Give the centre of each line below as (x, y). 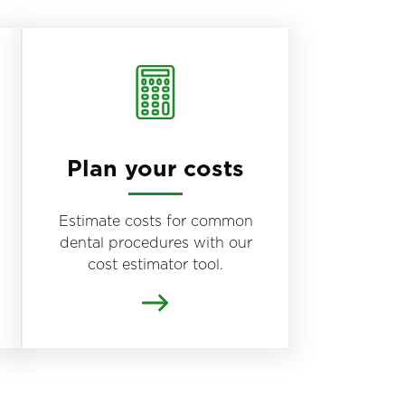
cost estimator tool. (155, 264)
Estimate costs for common (155, 221)
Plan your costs (155, 167)
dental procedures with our (155, 243)
